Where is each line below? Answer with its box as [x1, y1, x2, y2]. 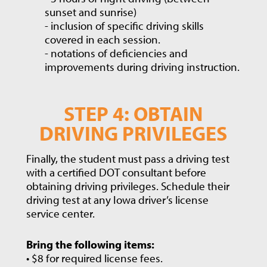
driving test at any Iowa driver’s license [26, 192, 209, 207]
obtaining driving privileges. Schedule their [26, 178, 229, 193]
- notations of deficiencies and [45, 46, 188, 61]
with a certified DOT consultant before [26, 164, 206, 179]
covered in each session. [45, 32, 161, 47]
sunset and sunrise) [45, 5, 137, 20]
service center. [26, 206, 95, 221]
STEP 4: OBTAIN [64, 100, 203, 126]
